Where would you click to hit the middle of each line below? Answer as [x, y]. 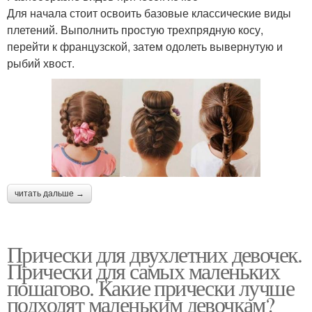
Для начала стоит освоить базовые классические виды [149, 13]
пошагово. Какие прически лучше [150, 288]
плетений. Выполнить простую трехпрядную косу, [135, 30]
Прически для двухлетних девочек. [155, 254]
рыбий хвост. [41, 63]
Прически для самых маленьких [143, 271]
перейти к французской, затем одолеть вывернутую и [145, 47]
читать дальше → [49, 194]
